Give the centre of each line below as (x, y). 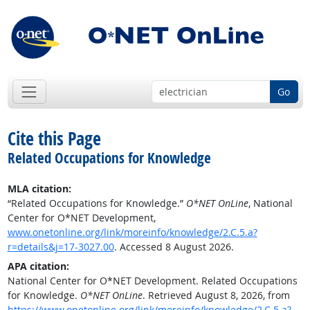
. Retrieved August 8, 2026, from (216, 295)
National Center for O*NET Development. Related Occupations (152, 281)
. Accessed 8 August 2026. (174, 247)
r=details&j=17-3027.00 (61, 247)
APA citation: (38, 266)
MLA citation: (39, 189)
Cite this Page (54, 139)
